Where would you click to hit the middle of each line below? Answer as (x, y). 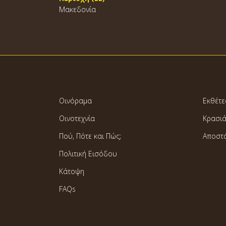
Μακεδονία (77, 9)
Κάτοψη (72, 171)
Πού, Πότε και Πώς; (90, 136)
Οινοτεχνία (77, 118)
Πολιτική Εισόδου (88, 154)
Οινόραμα (75, 101)
